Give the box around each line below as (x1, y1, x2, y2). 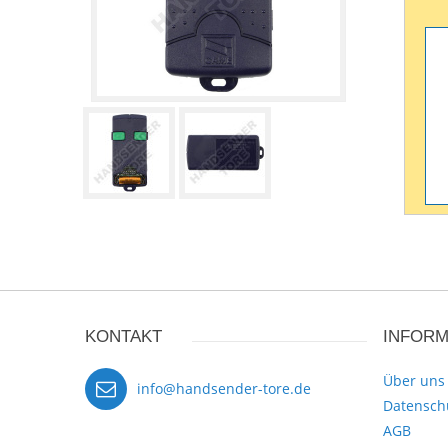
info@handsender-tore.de (137, 379, 311, 398)
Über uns (382, 371, 445, 390)
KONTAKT (85, 327, 162, 346)
